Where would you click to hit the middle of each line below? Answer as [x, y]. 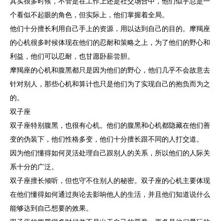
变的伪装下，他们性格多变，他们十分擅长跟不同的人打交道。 [107, 139]
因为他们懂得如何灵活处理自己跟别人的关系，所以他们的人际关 [110, 153]
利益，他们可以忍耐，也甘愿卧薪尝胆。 [72, 56]
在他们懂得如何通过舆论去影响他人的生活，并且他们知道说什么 [110, 195]
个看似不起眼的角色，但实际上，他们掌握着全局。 [89, 15]
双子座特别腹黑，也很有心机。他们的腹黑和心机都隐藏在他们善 [110, 126]
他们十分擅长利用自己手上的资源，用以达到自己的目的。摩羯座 [110, 29]
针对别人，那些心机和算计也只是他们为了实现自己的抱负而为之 [110, 84]
